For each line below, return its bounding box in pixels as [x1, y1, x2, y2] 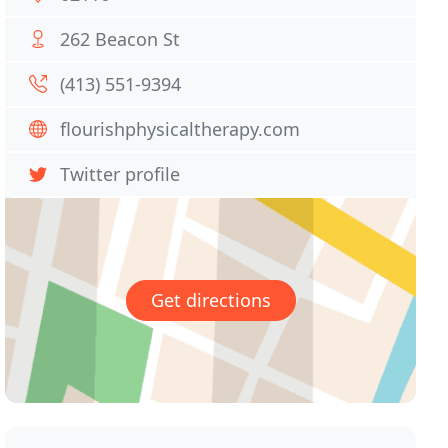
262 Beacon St [60, 27, 181, 51]
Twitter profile [60, 162, 181, 186]
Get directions [150, 288, 271, 313]
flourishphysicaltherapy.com [60, 117, 301, 141]
